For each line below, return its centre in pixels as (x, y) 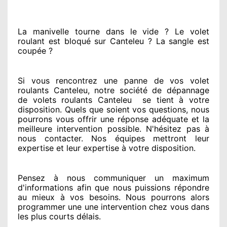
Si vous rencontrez (58, 80)
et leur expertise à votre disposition (124, 148)
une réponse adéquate (142, 119)
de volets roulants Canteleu (75, 100)
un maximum (178, 178)
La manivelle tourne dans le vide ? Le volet (113, 31)
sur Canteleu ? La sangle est (150, 41)
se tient (158, 100)
